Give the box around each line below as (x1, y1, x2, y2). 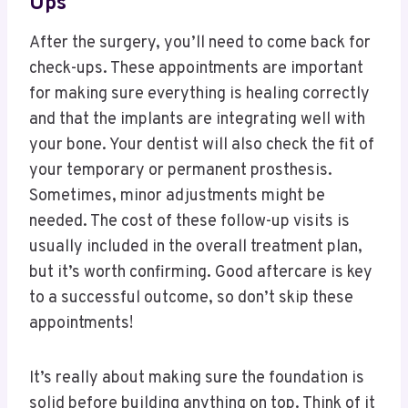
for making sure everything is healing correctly (29, 83, 370, 105)
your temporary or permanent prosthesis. (29, 159, 332, 181)
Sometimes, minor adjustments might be (29, 185, 325, 207)
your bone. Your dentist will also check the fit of (29, 134, 374, 156)
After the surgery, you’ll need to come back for (29, 32, 371, 54)
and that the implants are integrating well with (29, 108, 365, 130)
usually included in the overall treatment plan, (29, 236, 362, 258)
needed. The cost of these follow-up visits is (29, 210, 350, 232)
